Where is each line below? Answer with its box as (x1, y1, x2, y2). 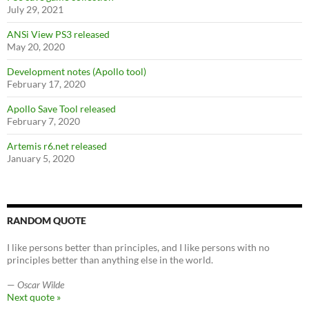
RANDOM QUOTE (7, 214, 86, 226)
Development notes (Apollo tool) (7, 65, 146, 77)
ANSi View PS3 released (7, 28, 110, 40)
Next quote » (7, 290, 61, 303)
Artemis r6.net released (7, 139, 107, 152)
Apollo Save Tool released (7, 102, 116, 114)
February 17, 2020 (7, 77, 86, 90)
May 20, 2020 (7, 40, 65, 52)
